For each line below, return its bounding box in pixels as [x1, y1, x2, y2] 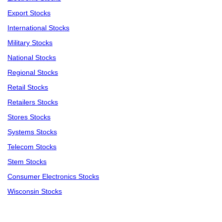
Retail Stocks [7, 83, 48, 92]
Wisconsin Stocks [7, 187, 62, 196]
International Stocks [7, 24, 69, 32]
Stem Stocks [7, 158, 47, 166]
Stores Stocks [7, 113, 51, 121]
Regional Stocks [7, 68, 58, 77]
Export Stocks [7, 9, 51, 17]
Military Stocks [7, 39, 53, 47]
